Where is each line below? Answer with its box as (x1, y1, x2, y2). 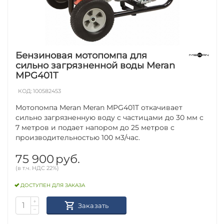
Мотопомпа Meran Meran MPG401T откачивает (15, 102, 183, 112)
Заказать (77, 201, 109, 209)
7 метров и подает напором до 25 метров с (15, 122, 175, 132)
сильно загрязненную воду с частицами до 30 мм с (15, 112, 204, 122)
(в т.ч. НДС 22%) (15, 164, 59, 171)
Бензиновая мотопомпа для (15, 49, 147, 61)
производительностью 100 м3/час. (15, 132, 140, 142)
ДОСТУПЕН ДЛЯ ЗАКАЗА (20, 182, 85, 189)
